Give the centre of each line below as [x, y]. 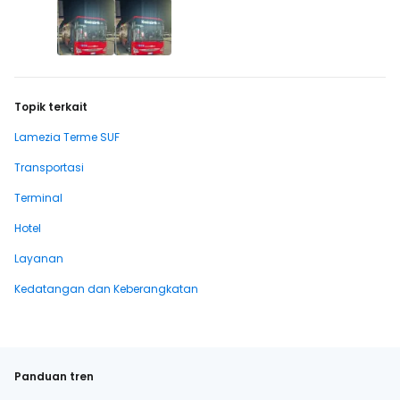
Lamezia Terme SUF [67, 137]
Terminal [38, 198]
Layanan [39, 258]
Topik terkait [51, 107]
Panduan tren [54, 376]
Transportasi [49, 167]
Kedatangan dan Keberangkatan [106, 289]
